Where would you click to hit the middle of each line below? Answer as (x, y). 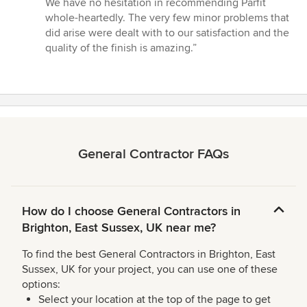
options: (41, 284)
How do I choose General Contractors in (131, 211)
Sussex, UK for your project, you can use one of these (150, 269)
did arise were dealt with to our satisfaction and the (167, 33)
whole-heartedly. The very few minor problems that (167, 17)
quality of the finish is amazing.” (121, 48)
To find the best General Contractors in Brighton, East (149, 254)
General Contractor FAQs (153, 154)
